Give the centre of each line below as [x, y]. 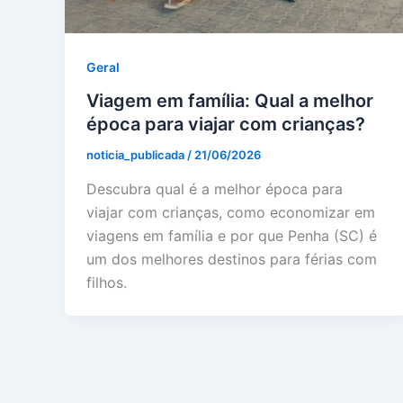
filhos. [107, 283]
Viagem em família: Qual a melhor [230, 101]
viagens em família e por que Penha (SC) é [232, 236]
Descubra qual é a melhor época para [215, 189]
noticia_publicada [137, 155]
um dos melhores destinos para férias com [232, 260]
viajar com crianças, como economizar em [231, 213]
